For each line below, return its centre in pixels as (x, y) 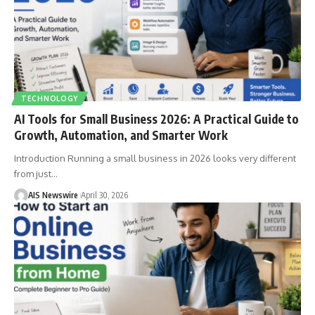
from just (33, 173)
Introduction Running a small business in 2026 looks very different (155, 158)
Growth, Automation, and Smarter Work (121, 135)
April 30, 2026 (104, 195)
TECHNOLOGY (50, 98)
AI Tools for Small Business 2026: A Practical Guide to (156, 118)
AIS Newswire (53, 195)
